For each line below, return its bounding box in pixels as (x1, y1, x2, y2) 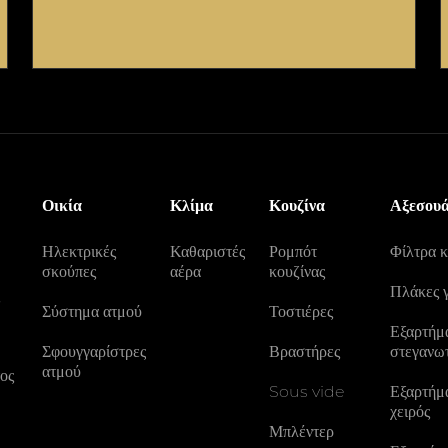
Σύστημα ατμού (42, 302, 143, 321)
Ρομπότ (269, 242, 318, 261)
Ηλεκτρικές (42, 242, 117, 261)
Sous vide (269, 382, 345, 401)
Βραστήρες (269, 342, 341, 361)
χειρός (390, 402, 431, 421)
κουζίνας (269, 262, 326, 281)
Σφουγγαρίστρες (42, 342, 147, 361)
